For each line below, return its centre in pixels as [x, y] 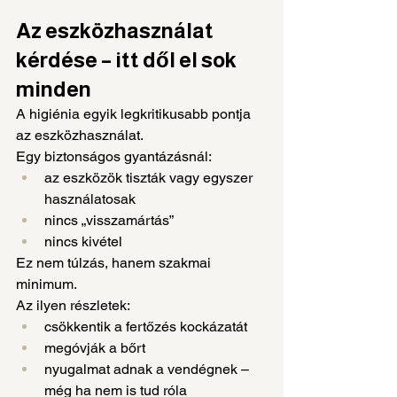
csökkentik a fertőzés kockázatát [146, 326]
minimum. [47, 284]
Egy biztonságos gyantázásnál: [114, 156]
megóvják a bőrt [95, 347]
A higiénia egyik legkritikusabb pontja [135, 113]
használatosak [90, 198]
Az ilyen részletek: [73, 305]
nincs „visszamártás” [109, 220]
